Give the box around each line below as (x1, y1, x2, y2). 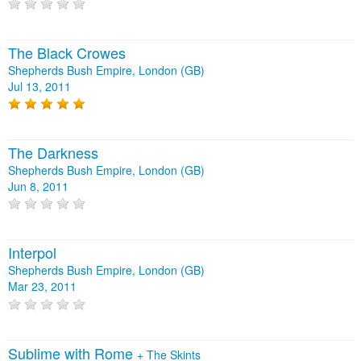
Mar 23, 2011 (8, 278, 77, 295)
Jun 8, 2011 (8, 178, 68, 195)
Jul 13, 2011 (8, 77, 71, 94)
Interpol (8, 242, 56, 263)
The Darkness (8, 142, 98, 164)
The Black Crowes (8, 41, 126, 63)
